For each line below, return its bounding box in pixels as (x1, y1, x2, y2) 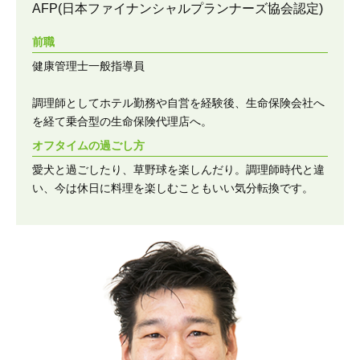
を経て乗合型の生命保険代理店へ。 (32, 115, 212, 128)
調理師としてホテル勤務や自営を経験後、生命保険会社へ (32, 96, 325, 109)
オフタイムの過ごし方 (32, 139, 145, 152)
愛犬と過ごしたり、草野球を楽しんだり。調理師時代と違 (32, 163, 325, 176)
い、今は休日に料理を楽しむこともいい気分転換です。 (32, 182, 313, 194)
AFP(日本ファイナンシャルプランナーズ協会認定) (32, 2, 323, 15)
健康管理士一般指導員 (32, 59, 145, 72)
